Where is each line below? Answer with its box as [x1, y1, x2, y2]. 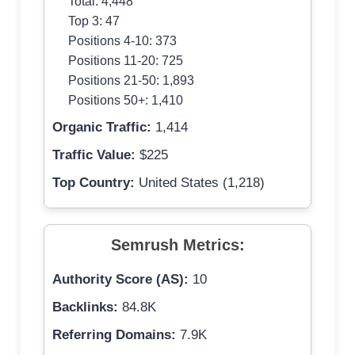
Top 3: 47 [68, 13, 120, 29]
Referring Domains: [52, 327, 176, 343]
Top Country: [52, 175, 135, 191]
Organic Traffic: [52, 120, 151, 136]
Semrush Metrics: [110, 236, 245, 254]
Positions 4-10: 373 [68, 33, 177, 48]
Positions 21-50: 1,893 [68, 73, 194, 88]
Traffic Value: [52, 147, 136, 163]
